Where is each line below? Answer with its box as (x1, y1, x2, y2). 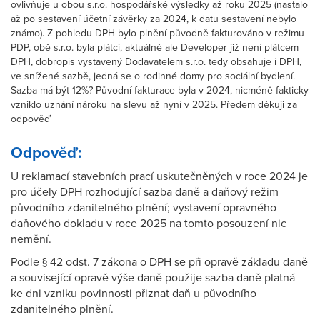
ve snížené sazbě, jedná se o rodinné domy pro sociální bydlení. (11, 70, 295, 82)
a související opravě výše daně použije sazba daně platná (11, 271, 295, 285)
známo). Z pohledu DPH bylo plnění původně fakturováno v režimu (11, 27, 304, 39)
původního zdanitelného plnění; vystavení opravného (11, 201, 276, 215)
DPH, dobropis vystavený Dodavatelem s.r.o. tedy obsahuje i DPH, (11, 56, 301, 68)
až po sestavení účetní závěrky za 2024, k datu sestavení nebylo (11, 13, 296, 25)
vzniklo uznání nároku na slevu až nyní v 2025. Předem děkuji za (11, 99, 297, 111)
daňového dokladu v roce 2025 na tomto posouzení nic (11, 216, 286, 231)
